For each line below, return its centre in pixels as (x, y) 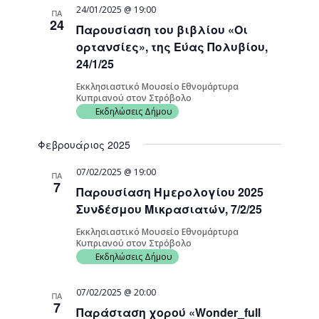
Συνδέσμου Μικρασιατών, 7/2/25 (169, 209)
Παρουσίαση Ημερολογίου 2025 (170, 192)
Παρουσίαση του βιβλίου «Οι (162, 30)
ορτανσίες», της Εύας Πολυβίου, (172, 47)
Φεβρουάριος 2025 (84, 145)
